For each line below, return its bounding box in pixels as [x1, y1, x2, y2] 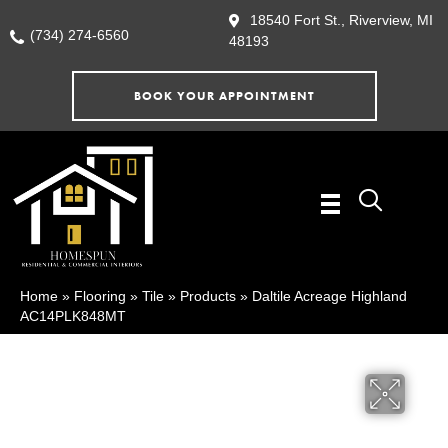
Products [180, 288, 236, 305]
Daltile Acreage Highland [252, 288, 407, 305]
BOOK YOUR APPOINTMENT [133, 88, 315, 105]
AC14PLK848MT [20, 308, 126, 325]
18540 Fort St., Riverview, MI [250, 12, 433, 28]
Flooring [74, 288, 126, 305]
